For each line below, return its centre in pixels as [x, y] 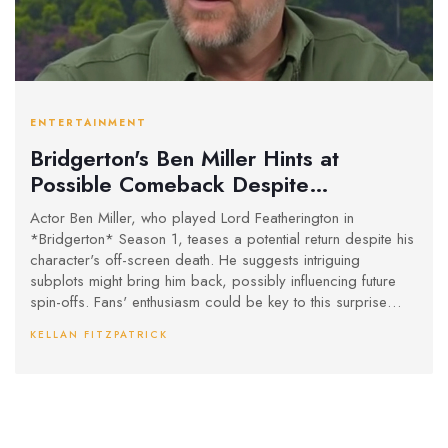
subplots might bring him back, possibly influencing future [213, 281]
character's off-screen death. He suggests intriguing [195, 260]
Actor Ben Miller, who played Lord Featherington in [192, 218]
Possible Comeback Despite [169, 183]
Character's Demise [126, 209]
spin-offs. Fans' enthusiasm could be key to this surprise [208, 302]
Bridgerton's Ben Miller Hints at [184, 157]
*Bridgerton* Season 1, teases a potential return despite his [222, 239]
